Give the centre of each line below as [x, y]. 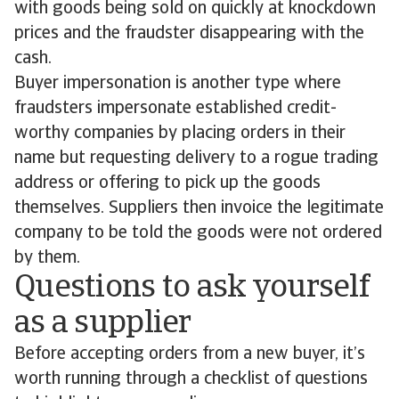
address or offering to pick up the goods [167, 183]
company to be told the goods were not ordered [198, 233]
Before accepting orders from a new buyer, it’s [190, 354]
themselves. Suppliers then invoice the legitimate [199, 208]
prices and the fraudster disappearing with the [189, 34]
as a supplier [103, 324]
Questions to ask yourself [191, 289]
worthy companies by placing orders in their [180, 134]
